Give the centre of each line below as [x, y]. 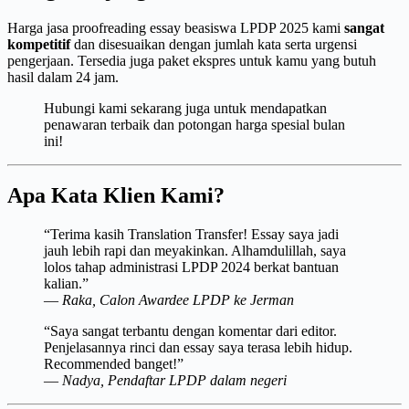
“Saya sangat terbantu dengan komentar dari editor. [190, 331]
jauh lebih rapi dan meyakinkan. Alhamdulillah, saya [195, 251]
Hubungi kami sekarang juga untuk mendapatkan [185, 108]
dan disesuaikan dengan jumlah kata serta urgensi [214, 44]
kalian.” [66, 284]
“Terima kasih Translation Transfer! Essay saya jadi [191, 235]
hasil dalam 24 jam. [63, 77]
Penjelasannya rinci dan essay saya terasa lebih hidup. [198, 348]
